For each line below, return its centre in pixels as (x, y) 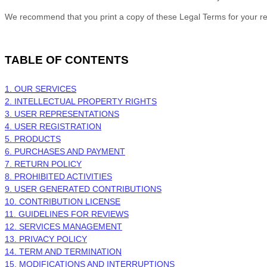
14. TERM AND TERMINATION (63, 252)
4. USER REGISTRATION (53, 126)
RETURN (32, 164)
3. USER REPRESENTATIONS (62, 114)
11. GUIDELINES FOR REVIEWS (67, 214)
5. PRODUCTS (33, 139)
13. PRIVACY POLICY (46, 239)
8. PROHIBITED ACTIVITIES (58, 176)
